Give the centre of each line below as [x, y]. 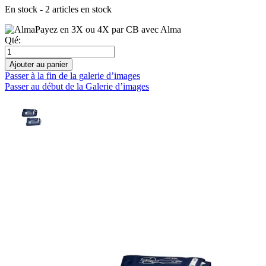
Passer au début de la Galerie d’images [77, 87]
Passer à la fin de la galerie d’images [72, 76]
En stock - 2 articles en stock [58, 9]
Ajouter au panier [39, 65]
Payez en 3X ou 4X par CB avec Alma [108, 30]
